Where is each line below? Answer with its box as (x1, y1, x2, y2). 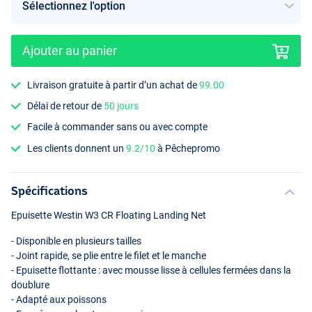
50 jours (104, 100, 139, 112)
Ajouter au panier (22, 42, 117, 58)
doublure (11, 279, 49, 290)
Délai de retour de (27, 100, 104, 112)
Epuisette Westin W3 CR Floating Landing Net (11, 209, 206, 221)
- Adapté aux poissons (11, 293, 107, 305)
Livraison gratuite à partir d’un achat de (27, 79, 200, 91)
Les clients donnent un (27, 142, 127, 154)
